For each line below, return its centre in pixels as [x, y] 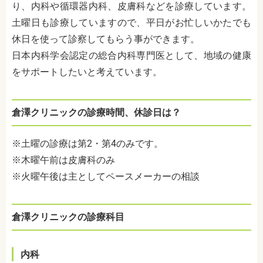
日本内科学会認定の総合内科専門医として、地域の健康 [131, 55]
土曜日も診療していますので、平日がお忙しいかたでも [131, 22]
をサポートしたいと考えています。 [87, 72]
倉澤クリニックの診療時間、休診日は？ [96, 112]
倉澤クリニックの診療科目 [68, 217]
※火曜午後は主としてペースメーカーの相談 [106, 176]
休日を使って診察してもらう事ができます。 [106, 39]
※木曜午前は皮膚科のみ [63, 160]
